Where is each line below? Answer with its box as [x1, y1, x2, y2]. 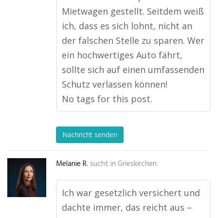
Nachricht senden [62, 130, 117, 140]
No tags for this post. [62, 93, 152, 105]
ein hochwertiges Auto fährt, [62, 49, 182, 61]
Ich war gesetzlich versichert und [62, 187, 200, 199]
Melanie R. [56, 158, 88, 170]
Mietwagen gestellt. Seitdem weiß [62, 5, 204, 17]
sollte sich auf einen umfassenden [62, 64, 204, 75]
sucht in [90, 158, 116, 170]
